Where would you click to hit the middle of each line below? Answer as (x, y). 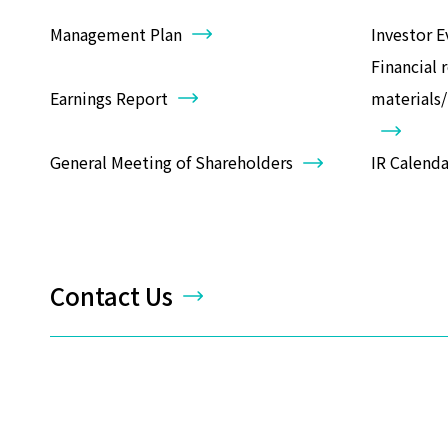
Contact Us (111, 295)
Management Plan (116, 33)
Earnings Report (109, 97)
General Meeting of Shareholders (171, 162)
